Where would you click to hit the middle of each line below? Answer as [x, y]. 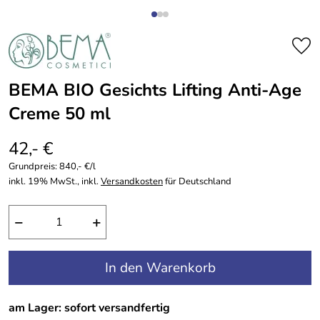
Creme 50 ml [60, 114]
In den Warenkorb [160, 268]
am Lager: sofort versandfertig [89, 307]
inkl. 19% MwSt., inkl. [55, 181]
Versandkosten [132, 181]
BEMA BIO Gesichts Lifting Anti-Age [155, 90]
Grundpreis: [34, 166]
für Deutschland [197, 181]
